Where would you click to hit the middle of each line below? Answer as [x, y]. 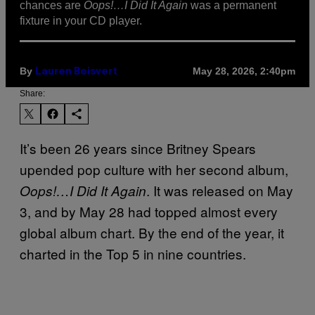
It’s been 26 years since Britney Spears [138, 148]
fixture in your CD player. [81, 20]
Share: [32, 93]
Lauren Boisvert [76, 72]
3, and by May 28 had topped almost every [149, 211]
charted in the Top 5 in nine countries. [133, 253]
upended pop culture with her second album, [154, 169]
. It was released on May [220, 190]
